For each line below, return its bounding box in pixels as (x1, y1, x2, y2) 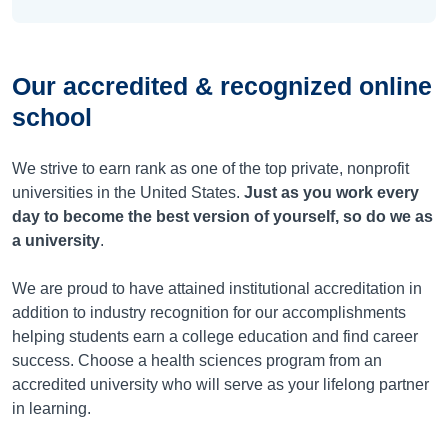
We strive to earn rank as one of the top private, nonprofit (12, 160, 409, 177)
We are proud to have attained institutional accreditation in (12, 280, 422, 297)
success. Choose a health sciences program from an (12, 352, 382, 369)
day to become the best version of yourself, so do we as (12, 208, 433, 225)
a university (12, 232, 100, 249)
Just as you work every (244, 184, 419, 201)
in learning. (12, 400, 91, 417)
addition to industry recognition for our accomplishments (12, 304, 406, 321)
